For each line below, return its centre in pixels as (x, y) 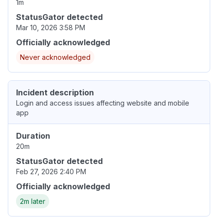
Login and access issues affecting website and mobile (103, 103)
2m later (33, 201)
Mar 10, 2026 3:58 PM (51, 28)
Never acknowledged (55, 57)
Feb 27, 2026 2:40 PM (51, 172)
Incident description (55, 93)
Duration (33, 136)
